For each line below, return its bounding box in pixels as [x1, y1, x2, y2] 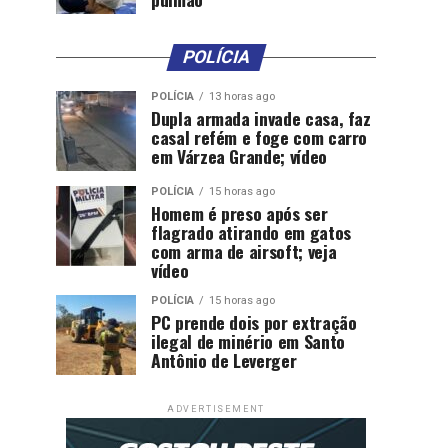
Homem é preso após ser [151, 200, 328, 226]
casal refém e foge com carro [151, 124, 368, 150]
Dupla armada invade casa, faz [151, 105, 371, 131]
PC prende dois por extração [151, 309, 357, 335]
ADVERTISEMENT [166, 404, 266, 414]
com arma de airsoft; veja [151, 238, 337, 264]
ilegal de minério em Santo [151, 328, 345, 354]
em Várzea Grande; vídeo [151, 143, 327, 169]
